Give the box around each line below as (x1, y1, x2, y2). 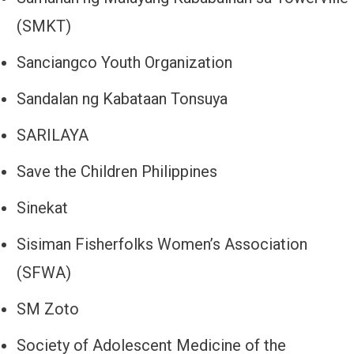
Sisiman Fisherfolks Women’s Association (17, 235, 307, 254)
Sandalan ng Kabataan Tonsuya (17, 89, 228, 109)
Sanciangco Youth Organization (17, 53, 232, 73)
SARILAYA (17, 126, 88, 145)
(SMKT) (17, 17, 71, 36)
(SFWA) (17, 263, 71, 283)
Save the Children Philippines (17, 162, 217, 182)
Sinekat (17, 198, 68, 218)
